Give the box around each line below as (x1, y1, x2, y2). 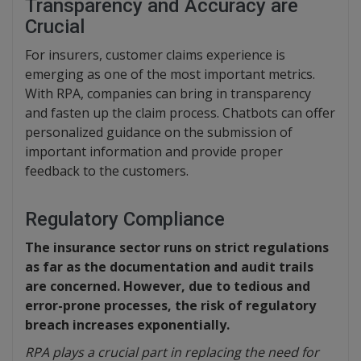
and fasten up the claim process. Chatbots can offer (25, 104, 335, 122)
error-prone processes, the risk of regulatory (25, 297, 316, 315)
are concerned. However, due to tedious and (25, 277, 310, 296)
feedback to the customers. (25, 162, 189, 180)
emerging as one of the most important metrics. (25, 65, 315, 84)
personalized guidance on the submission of (25, 123, 293, 142)
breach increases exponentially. (25, 316, 230, 334)
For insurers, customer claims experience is (25, 46, 285, 64)
